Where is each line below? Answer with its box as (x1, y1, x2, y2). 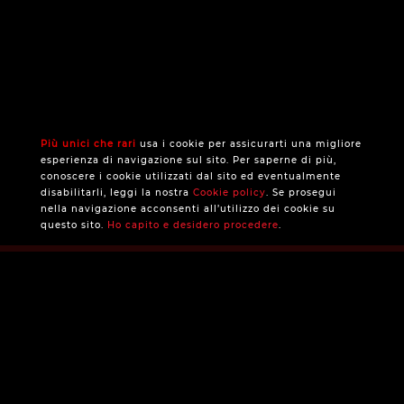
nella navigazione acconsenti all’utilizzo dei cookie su (41, 203, 335, 215)
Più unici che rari (41, 138, 136, 150)
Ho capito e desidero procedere (107, 219, 279, 231)
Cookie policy (193, 187, 266, 198)
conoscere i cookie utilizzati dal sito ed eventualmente (41, 170, 341, 182)
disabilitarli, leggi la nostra (41, 187, 193, 198)
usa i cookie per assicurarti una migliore (136, 138, 362, 150)
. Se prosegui (266, 187, 336, 198)
